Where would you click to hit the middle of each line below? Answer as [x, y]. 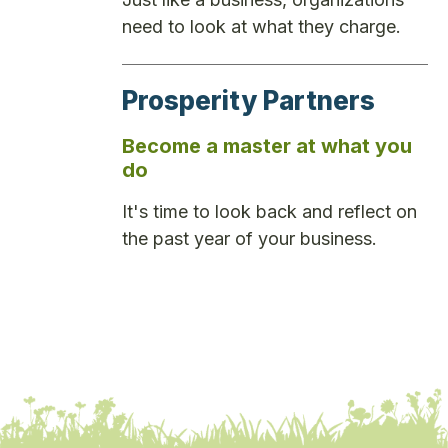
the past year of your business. [249, 238]
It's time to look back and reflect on [269, 211]
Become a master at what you [267, 145]
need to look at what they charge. [261, 26]
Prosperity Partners [248, 100]
